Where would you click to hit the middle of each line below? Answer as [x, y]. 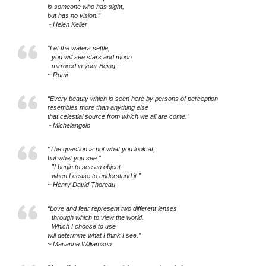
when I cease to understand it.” [96, 176]
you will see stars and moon [90, 57]
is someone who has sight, [88, 7]
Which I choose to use [84, 227]
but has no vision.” [76, 16]
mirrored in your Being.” [85, 66]
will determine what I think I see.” [96, 235]
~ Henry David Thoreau [81, 185]
